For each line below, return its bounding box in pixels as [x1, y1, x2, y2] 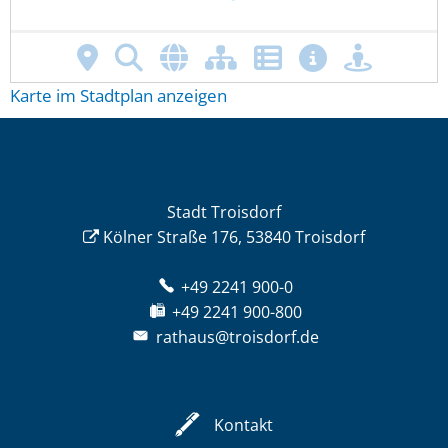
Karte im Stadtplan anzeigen [10, 84, 227, 107]
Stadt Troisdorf [167, 201, 281, 223]
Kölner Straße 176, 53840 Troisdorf [103, 226, 365, 248]
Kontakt [213, 414, 273, 436]
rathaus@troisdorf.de [155, 326, 319, 348]
